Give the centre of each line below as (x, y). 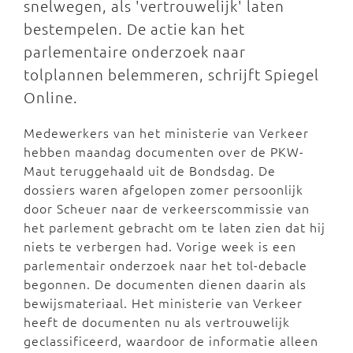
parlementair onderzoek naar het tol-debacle (165, 265)
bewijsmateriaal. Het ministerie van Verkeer (163, 303)
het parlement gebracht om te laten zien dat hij (175, 227)
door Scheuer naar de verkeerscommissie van (167, 208)
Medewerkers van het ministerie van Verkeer (166, 132)
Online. (53, 97)
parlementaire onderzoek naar (135, 51)
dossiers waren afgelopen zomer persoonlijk (163, 189)
